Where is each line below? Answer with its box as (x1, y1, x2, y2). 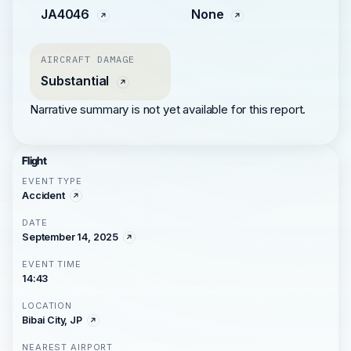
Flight (22, 154, 47, 167)
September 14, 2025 (22, 231, 119, 243)
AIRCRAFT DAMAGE (41, 53, 135, 65)
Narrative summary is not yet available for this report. (30, 102, 306, 117)
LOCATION (22, 300, 73, 311)
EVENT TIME (22, 259, 81, 270)
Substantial (41, 73, 113, 89)
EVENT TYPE (22, 175, 82, 186)
